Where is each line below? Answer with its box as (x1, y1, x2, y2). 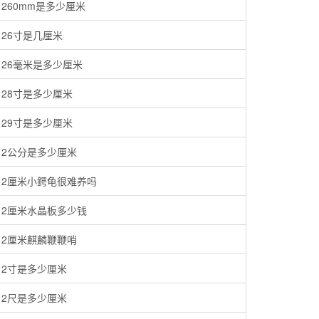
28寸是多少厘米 (1, 86, 73, 100)
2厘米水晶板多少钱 (1, 203, 87, 217)
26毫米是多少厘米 (1, 57, 83, 71)
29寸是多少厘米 (1, 115, 73, 130)
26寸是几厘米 (1, 28, 63, 42)
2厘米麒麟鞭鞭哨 (1, 232, 77, 246)
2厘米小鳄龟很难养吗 (1, 174, 97, 188)
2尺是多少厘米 (1, 291, 67, 305)
